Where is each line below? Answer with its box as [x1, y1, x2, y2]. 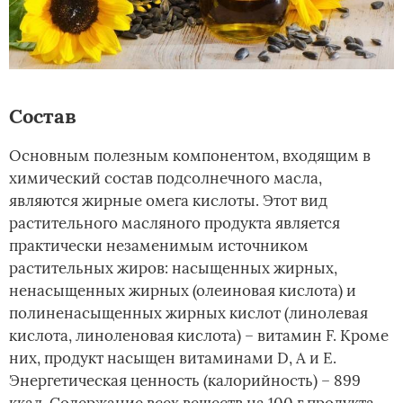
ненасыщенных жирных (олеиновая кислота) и [9, 281, 356, 301]
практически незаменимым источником [9, 236, 309, 256]
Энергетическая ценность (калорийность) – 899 [9, 371, 361, 391]
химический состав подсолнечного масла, [9, 168, 322, 189]
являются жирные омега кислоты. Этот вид [9, 191, 327, 211]
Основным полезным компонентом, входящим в [9, 146, 371, 166]
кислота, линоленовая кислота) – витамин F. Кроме [9, 326, 389, 346]
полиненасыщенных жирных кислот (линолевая [9, 303, 368, 324]
